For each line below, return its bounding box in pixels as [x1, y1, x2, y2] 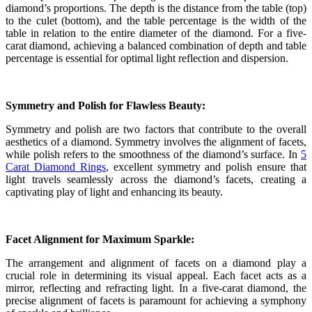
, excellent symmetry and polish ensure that [105, 161, 306, 173]
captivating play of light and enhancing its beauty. [6, 186, 223, 198]
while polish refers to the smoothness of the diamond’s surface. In [6, 148, 301, 161]
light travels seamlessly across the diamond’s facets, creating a [6, 173, 306, 186]
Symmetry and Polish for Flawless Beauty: [6, 100, 205, 112]
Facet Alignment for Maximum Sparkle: [6, 233, 194, 246]
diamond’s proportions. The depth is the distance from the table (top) [6, 2, 306, 15]
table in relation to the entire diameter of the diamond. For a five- [6, 27, 306, 40]
